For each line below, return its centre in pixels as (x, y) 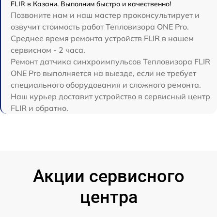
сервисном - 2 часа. (48, 50)
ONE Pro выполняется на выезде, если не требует (103, 73)
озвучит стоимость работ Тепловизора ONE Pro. (100, 27)
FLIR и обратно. (39, 108)
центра (108, 197)
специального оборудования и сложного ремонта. (106, 85)
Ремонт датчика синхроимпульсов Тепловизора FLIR (110, 62)
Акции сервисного (108, 177)
